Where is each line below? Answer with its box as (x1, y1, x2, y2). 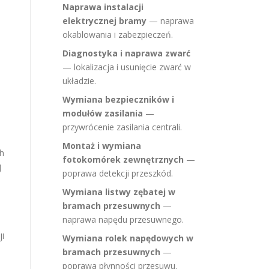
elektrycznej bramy (62, 15, 147, 26)
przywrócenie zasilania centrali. (62, 121, 182, 133)
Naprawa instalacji (62, 1, 144, 13)
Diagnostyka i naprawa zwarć (62, 47, 190, 59)
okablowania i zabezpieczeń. (62, 29, 173, 40)
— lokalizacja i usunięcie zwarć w (62, 61, 191, 73)
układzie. (62, 75, 96, 86)
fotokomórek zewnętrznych (62, 154, 184, 165)
